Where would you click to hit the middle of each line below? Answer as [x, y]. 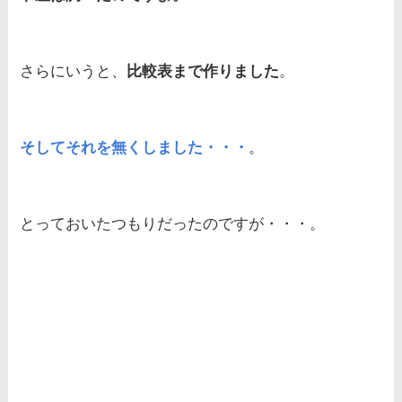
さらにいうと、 [74, 72]
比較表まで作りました [203, 72]
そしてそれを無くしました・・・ [135, 148]
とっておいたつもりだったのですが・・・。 [173, 224]
